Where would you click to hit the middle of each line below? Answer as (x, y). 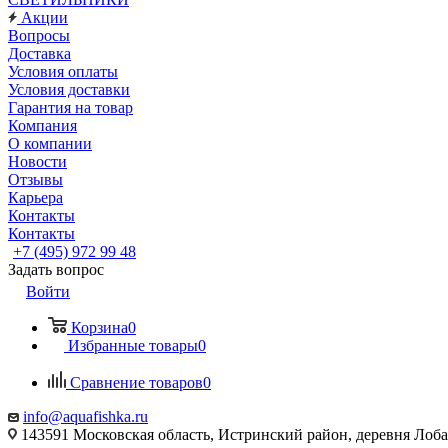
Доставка (39, 53)
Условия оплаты (63, 71)
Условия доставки (69, 89)
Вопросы (39, 35)
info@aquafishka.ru (85, 416)
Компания (42, 125)
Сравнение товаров (136, 382)
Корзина (99, 327)
